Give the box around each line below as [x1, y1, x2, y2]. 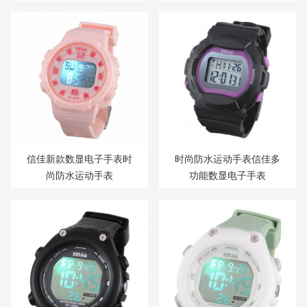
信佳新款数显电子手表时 [27, 151, 133, 165]
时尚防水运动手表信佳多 [174, 151, 280, 165]
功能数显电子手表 [188, 168, 266, 182]
